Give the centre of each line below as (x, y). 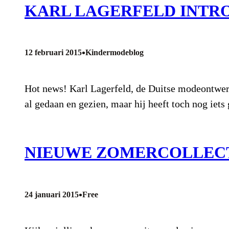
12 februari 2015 (53, 53)
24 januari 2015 (52, 194)
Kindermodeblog (114, 53)
